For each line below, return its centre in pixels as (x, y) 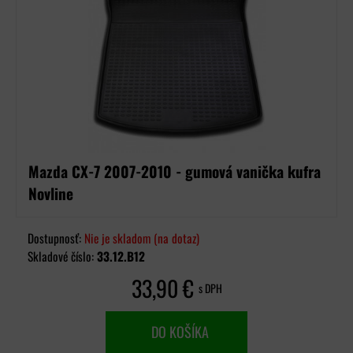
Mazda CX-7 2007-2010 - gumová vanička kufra (175, 171)
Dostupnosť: (56, 238)
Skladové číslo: (62, 256)
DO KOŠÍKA (176, 332)
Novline (51, 193)
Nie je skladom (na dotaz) (142, 238)
